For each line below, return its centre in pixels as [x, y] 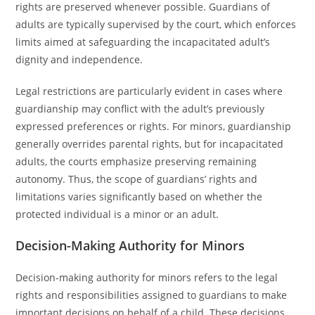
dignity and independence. [79, 59]
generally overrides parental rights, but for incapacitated [150, 144]
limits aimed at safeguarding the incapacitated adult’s [143, 42]
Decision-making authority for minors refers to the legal [147, 277]
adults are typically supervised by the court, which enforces [156, 24]
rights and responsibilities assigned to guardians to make [152, 295]
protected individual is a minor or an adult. [117, 214]
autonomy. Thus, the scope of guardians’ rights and [137, 179]
